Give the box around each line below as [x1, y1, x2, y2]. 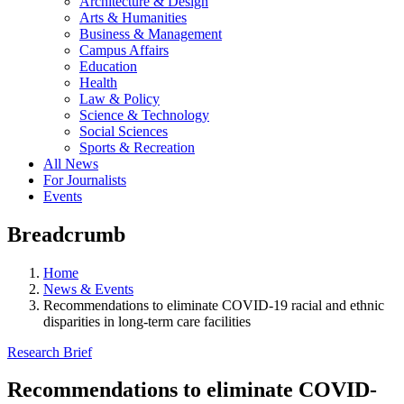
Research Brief [7, 344, 92, 360]
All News [43, 155, 98, 171]
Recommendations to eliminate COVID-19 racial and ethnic [43, 297, 384, 313]
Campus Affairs [79, 41, 169, 58]
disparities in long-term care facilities [43, 313, 251, 329]
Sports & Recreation [79, 139, 195, 155]
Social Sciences [79, 123, 168, 139]
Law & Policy [79, 90, 160, 106]
